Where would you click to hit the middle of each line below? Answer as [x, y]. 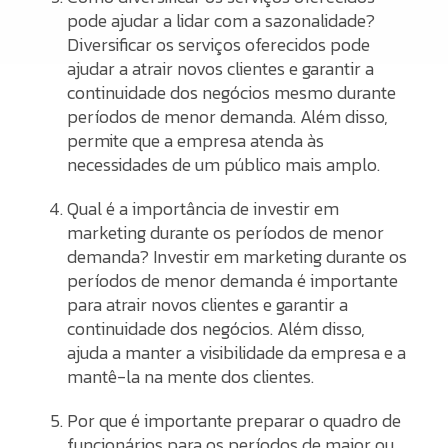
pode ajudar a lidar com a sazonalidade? [221, 20]
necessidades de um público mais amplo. [224, 164]
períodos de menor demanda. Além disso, [228, 116]
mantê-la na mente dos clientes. [191, 376]
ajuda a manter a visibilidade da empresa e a [237, 352]
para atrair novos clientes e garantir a [208, 304]
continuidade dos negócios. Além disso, [216, 328]
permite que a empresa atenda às [196, 140]
